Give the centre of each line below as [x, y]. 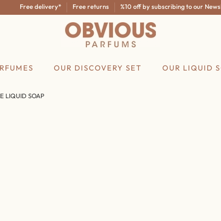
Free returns [75, 6]
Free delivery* [25, 6]
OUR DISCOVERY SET [98, 68]
